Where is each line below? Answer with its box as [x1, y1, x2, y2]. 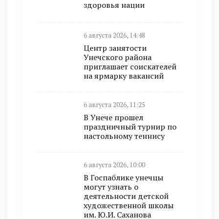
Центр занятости [84, 43, 147, 53]
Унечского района [84, 52, 152, 63]
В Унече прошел [84, 112, 143, 123]
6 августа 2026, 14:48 [84, 31, 145, 40]
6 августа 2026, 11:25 [84, 101, 145, 109]
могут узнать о [84, 181, 138, 192]
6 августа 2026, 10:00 [84, 161, 145, 169]
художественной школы [84, 200, 174, 211]
